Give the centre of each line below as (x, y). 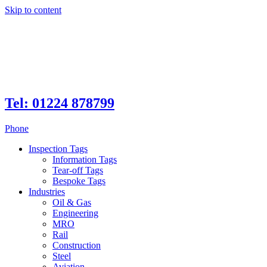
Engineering (75, 213)
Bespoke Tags (79, 181)
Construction (77, 245)
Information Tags (85, 159)
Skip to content (33, 10)
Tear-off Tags (78, 170)
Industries (47, 191)
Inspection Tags (58, 148)
